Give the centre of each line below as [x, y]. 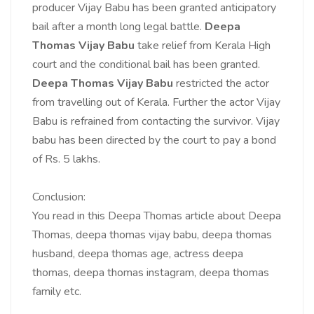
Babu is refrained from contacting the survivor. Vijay [156, 122]
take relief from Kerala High [203, 46]
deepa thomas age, [126, 254]
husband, [55, 254]
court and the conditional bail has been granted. [146, 65]
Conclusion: [59, 197]
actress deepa [209, 254]
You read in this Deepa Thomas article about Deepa [157, 216]
